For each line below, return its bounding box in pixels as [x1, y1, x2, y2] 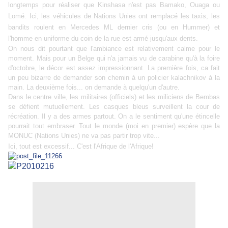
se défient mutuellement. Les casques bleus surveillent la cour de [8, 103, 220, 111]
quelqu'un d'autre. [129, 83, 180, 92]
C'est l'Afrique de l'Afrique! [77, 142, 154, 151]
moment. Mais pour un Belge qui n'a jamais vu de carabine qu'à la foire [8, 54, 220, 63]
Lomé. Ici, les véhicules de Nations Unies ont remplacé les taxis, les [8, 12, 220, 20]
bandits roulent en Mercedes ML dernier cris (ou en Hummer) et [8, 23, 220, 32]
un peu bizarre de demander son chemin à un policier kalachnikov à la [8, 74, 220, 82]
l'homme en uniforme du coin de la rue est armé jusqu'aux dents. [8, 35, 198, 43]
